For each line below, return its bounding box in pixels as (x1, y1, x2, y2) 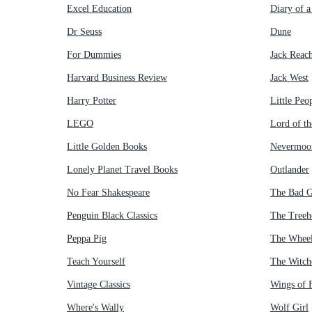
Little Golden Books (67, 141, 147, 152)
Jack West (270, 72, 309, 83)
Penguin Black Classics (67, 210, 157, 221)
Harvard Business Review (67, 72, 167, 83)
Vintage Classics (67, 279, 130, 290)
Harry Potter (67, 95, 116, 106)
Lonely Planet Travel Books (67, 164, 178, 175)
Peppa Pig (67, 233, 107, 244)
